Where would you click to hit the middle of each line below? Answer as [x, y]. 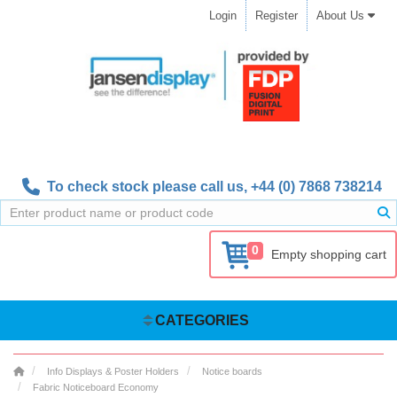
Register [276, 16]
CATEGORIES [202, 320]
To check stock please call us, [145, 187]
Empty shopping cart [329, 255]
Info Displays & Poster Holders [113, 371]
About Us [342, 16]
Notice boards [232, 371]
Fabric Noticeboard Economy [96, 387]
